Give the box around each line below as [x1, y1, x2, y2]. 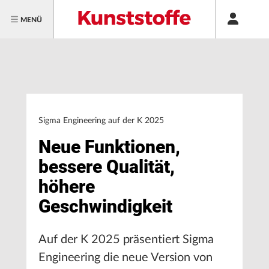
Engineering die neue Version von [38, 252, 213, 264]
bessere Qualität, [38, 156, 175, 177]
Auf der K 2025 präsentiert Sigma [38, 234, 214, 246]
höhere [38, 176, 95, 197]
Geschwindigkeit [38, 196, 172, 217]
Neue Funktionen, [38, 136, 180, 157]
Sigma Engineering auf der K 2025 [38, 116, 164, 125]
